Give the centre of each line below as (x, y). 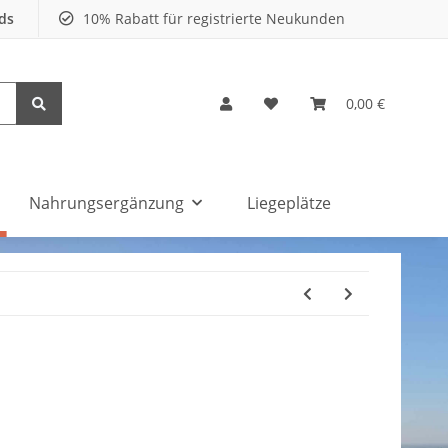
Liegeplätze (289, 202)
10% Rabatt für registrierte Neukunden (212, 18)
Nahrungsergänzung (107, 202)
